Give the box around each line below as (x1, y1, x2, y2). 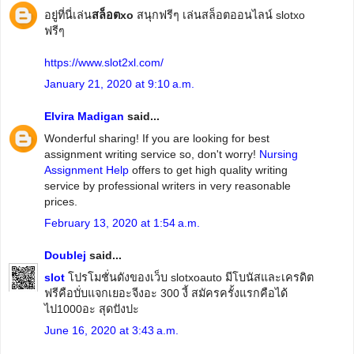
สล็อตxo (92, 8, 134, 21)
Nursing (259, 147, 298, 160)
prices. (44, 194, 77, 208)
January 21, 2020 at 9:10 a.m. (44, 77, 194, 90)
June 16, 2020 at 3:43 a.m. (44, 323, 179, 337)
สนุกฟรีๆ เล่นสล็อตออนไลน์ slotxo (134, 8, 305, 21)
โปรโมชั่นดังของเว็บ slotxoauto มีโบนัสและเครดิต (65, 270, 314, 284)
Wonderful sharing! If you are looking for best (44, 131, 269, 145)
